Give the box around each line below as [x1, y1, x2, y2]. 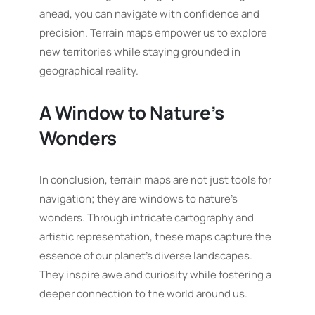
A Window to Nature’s [39, 100, 224, 125]
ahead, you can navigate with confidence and [39, 6, 259, 21]
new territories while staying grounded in [39, 44, 240, 59]
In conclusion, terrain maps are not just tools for [39, 172, 271, 187]
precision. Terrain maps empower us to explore [39, 25, 267, 40]
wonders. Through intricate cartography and [39, 210, 254, 225]
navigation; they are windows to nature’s [39, 191, 238, 206]
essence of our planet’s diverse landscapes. [39, 248, 252, 263]
